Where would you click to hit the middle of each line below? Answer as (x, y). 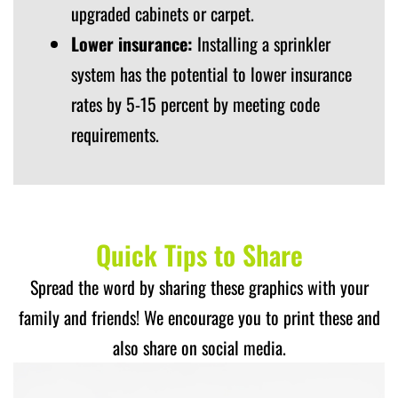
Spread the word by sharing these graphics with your (199, 287)
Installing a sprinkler (262, 43)
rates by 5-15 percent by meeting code (195, 103)
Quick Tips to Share (199, 254)
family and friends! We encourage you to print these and (199, 317)
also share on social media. (199, 347)
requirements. (115, 134)
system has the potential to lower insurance (211, 73)
